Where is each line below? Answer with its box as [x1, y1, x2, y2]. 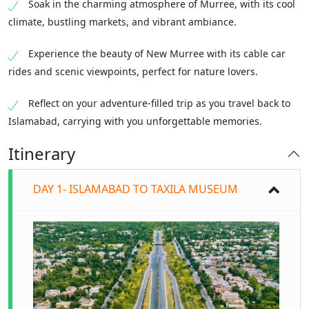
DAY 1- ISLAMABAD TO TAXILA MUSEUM [33, 181, 238, 197]
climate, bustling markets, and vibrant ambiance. [8, 15, 237, 29]
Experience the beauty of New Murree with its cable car [28, 47, 286, 61]
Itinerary [8, 142, 75, 166]
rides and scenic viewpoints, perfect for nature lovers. [8, 65, 258, 79]
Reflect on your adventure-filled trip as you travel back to [28, 97, 290, 110]
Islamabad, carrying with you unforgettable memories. [8, 114, 262, 128]
